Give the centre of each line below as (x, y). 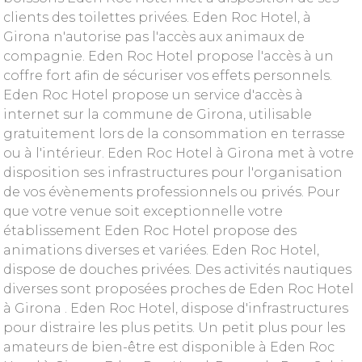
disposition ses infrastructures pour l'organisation (173, 173)
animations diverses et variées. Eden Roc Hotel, (161, 250)
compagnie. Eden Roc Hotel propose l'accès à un (168, 56)
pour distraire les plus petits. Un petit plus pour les (174, 328)
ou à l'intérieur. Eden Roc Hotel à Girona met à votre (179, 153)
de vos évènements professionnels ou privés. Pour (172, 192)
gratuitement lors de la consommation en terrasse (174, 134)
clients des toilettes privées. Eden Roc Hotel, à (157, 17)
